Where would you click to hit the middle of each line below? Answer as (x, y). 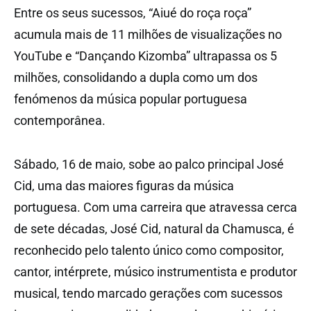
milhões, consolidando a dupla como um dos (136, 77)
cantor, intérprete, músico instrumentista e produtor (155, 271)
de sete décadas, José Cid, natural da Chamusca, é (154, 228)
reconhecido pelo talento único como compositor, (149, 250)
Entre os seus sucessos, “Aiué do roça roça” (133, 12)
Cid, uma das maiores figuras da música (124, 185)
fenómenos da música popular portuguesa (131, 99)
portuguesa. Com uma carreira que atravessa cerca (155, 207)
